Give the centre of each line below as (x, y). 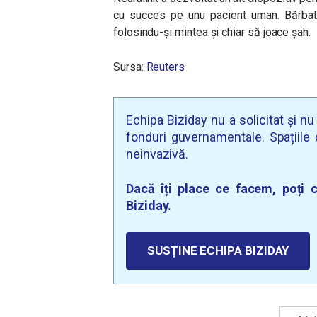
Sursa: (130, 67)
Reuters (165, 67)
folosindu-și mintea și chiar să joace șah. (212, 32)
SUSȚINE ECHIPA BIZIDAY (218, 250)
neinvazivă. (157, 154)
